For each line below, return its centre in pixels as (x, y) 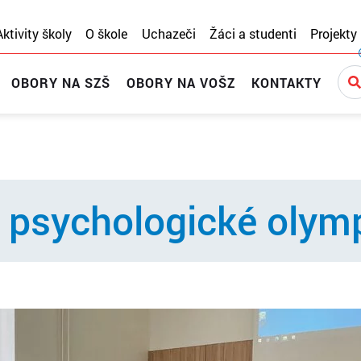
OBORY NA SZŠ (61, 82)
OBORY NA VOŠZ (181, 82)
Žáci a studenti (253, 33)
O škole (107, 33)
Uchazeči (168, 33)
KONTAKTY (287, 82)
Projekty (334, 33)
